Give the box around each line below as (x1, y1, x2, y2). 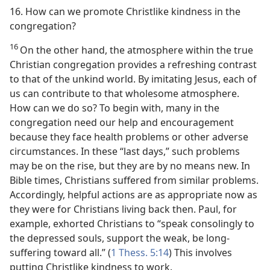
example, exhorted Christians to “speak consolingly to (10, 217, 254, 230)
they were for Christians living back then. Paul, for (10, 202, 237, 216)
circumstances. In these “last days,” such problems (10, 145, 240, 158)
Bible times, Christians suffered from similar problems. (10, 174, 259, 187)
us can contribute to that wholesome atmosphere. (10, 87, 239, 100)
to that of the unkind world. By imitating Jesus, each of (10, 72, 257, 86)
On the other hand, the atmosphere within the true (20, 43, 253, 57)
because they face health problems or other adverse (10, 130, 248, 143)
